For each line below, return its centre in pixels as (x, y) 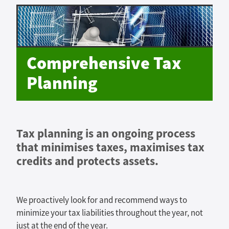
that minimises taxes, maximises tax (110, 147)
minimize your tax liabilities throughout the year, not (110, 213)
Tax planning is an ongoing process (106, 133)
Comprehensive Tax (104, 64)
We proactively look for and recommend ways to (102, 200)
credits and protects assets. (87, 161)
